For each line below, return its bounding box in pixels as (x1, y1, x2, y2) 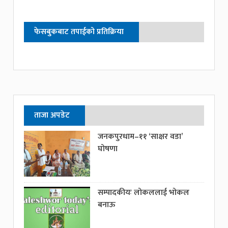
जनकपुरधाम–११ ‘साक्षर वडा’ (98, 129, 183, 144)
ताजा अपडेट (34, 108, 70, 122)
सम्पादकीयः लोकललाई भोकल (98, 185, 190, 199)
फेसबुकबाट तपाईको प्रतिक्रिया (34, 24, 124, 39)
